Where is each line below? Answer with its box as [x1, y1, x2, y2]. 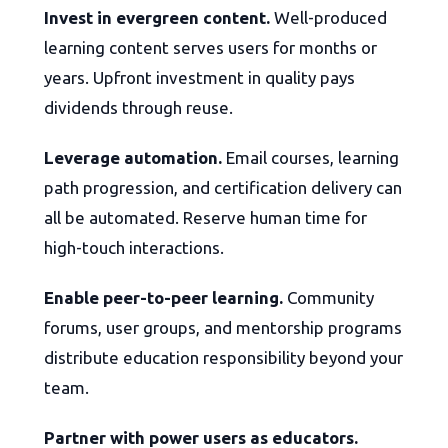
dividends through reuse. [44, 98, 233, 118]
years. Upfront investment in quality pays [44, 68, 355, 88]
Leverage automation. [44, 148, 222, 168]
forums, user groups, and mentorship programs [44, 318, 402, 338]
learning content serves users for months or [44, 38, 377, 58]
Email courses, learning [222, 148, 399, 168]
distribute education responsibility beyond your [44, 348, 403, 368]
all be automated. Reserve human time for [44, 208, 367, 228]
